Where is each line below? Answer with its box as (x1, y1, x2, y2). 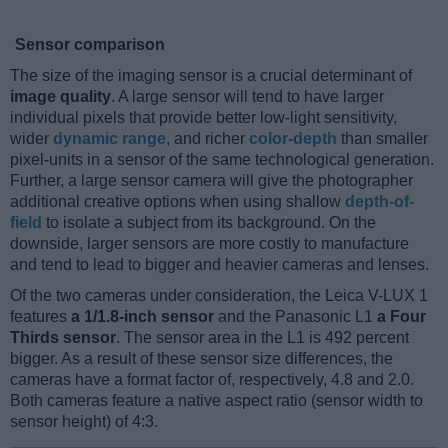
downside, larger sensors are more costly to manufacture (10, 234, 409, 252)
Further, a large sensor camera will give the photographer (10, 171, 413, 189)
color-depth (249, 129, 337, 147)
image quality (10, 87, 111, 105)
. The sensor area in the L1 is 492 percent (116, 328, 409, 346)
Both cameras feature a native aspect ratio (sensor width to (10, 391, 423, 409)
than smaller (337, 129, 428, 147)
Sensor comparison (15, 35, 165, 53)
